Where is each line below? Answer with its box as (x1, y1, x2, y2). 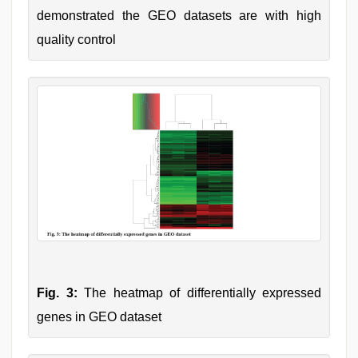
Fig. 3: (37, 286, 78, 300)
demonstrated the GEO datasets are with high (37, 9, 321, 22)
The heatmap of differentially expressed (77, 286, 321, 300)
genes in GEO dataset (37, 310, 161, 324)
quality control (37, 33, 116, 46)
